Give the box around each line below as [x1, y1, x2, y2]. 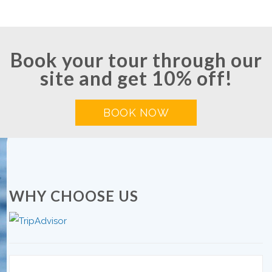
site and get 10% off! [39, 66, 233, 90]
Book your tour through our [10, 47, 262, 72]
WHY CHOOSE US [9, 186, 138, 205]
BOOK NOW [103, 106, 169, 119]
